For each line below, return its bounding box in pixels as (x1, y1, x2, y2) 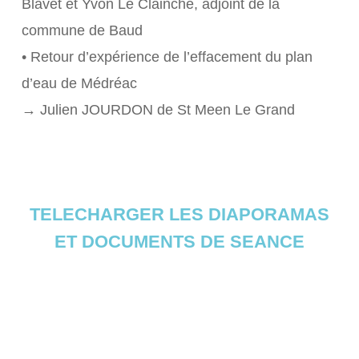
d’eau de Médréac (21, 75, 137, 91)
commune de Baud (21, 22, 143, 38)
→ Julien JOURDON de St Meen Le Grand (21, 102, 295, 118)
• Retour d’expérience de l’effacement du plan (21, 49, 313, 65)
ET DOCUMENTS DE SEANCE (54, 232, 305, 252)
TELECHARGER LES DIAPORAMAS (29, 204, 329, 224)
